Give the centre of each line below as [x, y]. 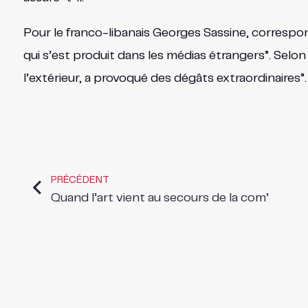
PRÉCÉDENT [80, 180]
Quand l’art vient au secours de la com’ [159, 198]
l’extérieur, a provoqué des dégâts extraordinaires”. [165, 79]
